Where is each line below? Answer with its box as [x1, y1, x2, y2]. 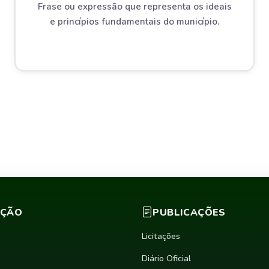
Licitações [142, 230, 180, 242]
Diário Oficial [142, 252, 191, 264]
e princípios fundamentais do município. [50, 15, 219, 28]
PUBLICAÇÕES [153, 205, 226, 219]
